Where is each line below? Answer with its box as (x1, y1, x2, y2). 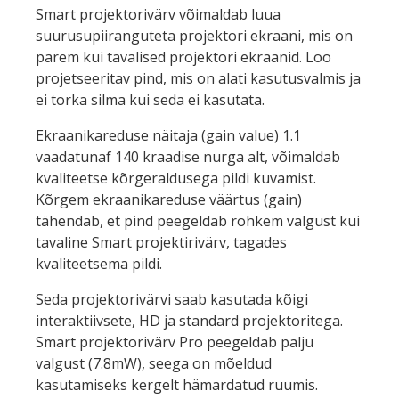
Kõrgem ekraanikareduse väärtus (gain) (36, 189, 302, 209)
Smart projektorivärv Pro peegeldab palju (36, 331, 313, 352)
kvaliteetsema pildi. (36, 253, 162, 273)
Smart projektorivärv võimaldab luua (36, 4, 281, 24)
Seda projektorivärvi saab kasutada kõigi (36, 289, 308, 309)
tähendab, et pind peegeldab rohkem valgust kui (36, 210, 360, 231)
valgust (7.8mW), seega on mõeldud (36, 353, 272, 373)
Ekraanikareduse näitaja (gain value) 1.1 (36, 125, 301, 145)
